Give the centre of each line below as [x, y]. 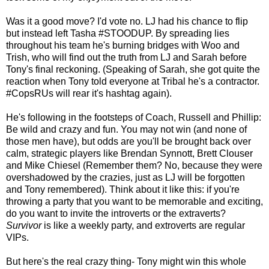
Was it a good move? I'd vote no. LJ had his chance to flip [127, 21]
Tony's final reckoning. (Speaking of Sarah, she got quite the [133, 69]
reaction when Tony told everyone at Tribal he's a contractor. [133, 81]
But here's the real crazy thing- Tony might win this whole [126, 261]
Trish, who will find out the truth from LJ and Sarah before [126, 57]
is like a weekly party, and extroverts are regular [143, 225]
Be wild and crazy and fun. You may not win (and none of [126, 129]
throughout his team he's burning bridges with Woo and [123, 45]
